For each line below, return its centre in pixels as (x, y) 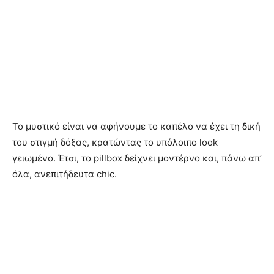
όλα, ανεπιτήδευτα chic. (65, 174)
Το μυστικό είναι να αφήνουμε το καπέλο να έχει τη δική (136, 127)
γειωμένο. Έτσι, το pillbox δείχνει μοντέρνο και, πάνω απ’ (137, 158)
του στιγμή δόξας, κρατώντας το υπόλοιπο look (115, 143)
